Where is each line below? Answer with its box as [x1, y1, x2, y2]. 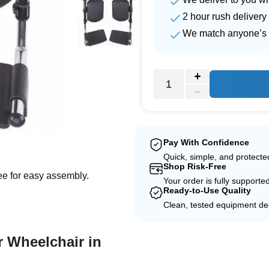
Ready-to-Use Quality [163, 186, 251, 195]
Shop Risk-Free [163, 162, 226, 171]
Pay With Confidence [163, 138, 249, 147]
